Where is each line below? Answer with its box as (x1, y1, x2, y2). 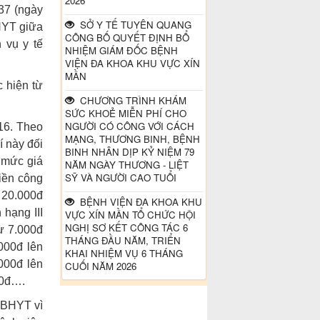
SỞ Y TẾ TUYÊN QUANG (74, 18, 191, 32)
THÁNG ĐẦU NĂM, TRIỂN (64, 234, 181, 248)
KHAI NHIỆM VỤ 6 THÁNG (64, 246, 183, 261)
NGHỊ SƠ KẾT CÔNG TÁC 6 (64, 221, 188, 235)
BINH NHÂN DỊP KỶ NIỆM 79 (64, 145, 194, 159)
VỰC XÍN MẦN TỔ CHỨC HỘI (64, 208, 196, 222)
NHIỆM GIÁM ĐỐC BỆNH (64, 44, 178, 58)
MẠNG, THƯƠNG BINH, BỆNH (64, 132, 200, 146)
